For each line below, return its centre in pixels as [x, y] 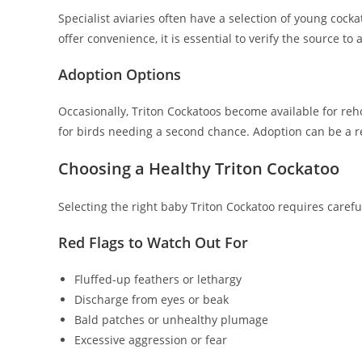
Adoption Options [120, 75]
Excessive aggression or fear [151, 340]
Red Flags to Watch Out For [153, 243]
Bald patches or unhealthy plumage [171, 320]
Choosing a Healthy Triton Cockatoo [199, 169]
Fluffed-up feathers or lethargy [158, 280]
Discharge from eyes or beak [152, 300]
